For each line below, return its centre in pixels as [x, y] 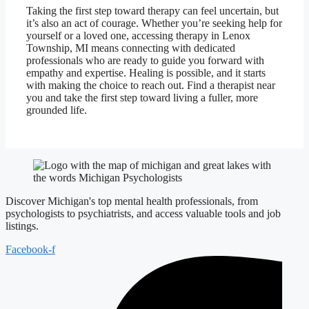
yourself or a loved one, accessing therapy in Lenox [138, 36]
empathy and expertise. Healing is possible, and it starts [146, 73]
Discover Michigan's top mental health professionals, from [132, 201]
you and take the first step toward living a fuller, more [142, 98]
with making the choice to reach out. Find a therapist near [151, 85]
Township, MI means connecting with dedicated [131, 48]
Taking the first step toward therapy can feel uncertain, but [152, 11]
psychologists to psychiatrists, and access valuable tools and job [143, 213]
